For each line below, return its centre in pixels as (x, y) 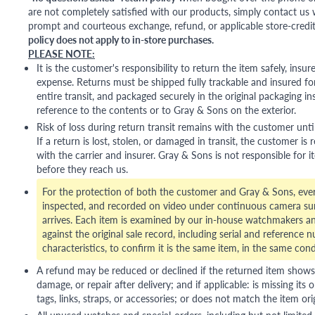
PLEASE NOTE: (62, 54)
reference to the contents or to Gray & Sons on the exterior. (166, 110)
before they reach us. (82, 169)
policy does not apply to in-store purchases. (121, 40)
